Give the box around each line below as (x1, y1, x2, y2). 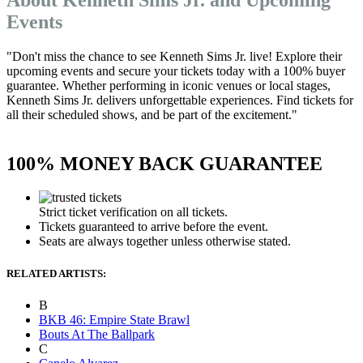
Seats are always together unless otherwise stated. (39, 234, 291, 249)
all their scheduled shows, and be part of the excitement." (6, 107, 297, 122)
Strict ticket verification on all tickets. (39, 205, 228, 220)
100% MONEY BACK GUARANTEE (6, 152, 322, 174)
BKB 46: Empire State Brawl (39, 312, 190, 327)
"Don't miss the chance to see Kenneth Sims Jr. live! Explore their (6, 49, 342, 63)
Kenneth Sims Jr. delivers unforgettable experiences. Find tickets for (6, 92, 353, 107)
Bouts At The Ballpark (39, 327, 155, 341)
